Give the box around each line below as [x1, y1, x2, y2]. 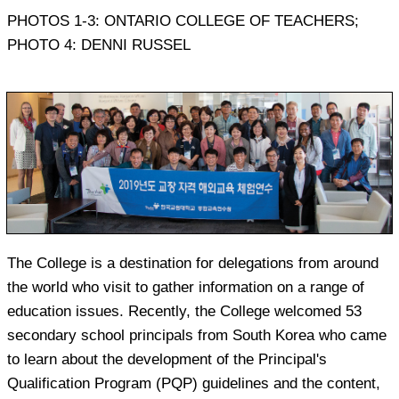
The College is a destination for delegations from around [7, 255, 379, 273]
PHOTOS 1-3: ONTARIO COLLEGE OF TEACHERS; [7, 12, 359, 29]
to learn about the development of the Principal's [7, 351, 327, 369]
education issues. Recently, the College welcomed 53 [7, 303, 362, 321]
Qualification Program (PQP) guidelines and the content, [7, 375, 380, 393]
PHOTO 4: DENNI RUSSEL [7, 36, 191, 53]
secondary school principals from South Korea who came [7, 327, 387, 345]
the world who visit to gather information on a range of [7, 279, 364, 297]
